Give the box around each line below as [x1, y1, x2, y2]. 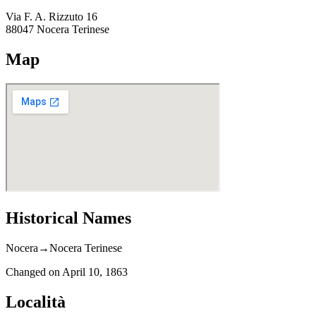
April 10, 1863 [62, 265, 128, 278]
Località [6, 292, 66, 311]
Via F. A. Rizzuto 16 [6, 11, 97, 23]
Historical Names [6, 208, 131, 227]
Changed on [6, 265, 62, 278]
